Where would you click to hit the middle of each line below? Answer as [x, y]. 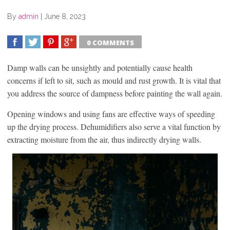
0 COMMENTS [110, 42]
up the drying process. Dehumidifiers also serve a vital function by [114, 126]
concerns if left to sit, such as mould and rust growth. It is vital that [114, 80]
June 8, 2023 [65, 16]
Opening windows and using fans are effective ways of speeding [111, 113]
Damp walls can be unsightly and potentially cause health [100, 67]
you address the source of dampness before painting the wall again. [115, 93]
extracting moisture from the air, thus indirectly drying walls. [104, 139]
